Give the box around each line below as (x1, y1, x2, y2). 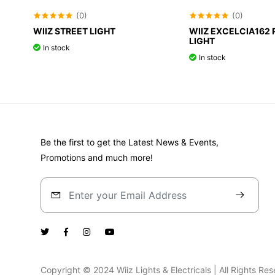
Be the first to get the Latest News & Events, (40, 136, 219, 147)
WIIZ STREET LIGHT (33, 25, 115, 36)
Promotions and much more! (40, 152, 153, 163)
